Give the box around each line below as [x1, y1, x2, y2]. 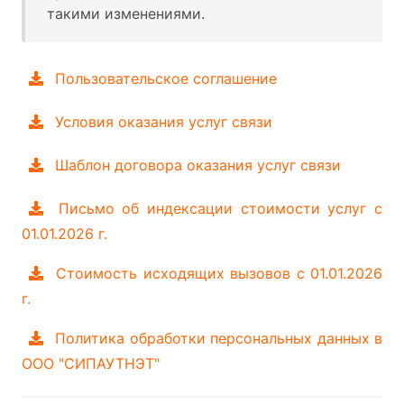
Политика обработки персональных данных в [55, 329, 383, 347]
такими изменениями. [47, 5, 205, 23]
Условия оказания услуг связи [55, 113, 272, 131]
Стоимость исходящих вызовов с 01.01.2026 [56, 264, 383, 282]
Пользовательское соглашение [55, 69, 277, 87]
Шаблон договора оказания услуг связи [55, 156, 341, 174]
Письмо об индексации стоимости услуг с [58, 199, 383, 217]
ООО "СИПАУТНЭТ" [22, 354, 160, 372]
